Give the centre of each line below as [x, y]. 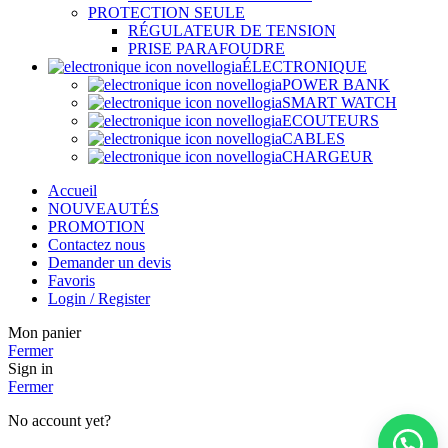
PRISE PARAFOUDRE [206, 49]
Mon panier [44, 333]
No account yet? [59, 421]
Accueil [72, 191]
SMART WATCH [339, 103]
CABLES [313, 139]
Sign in [30, 369]
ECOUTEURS [330, 121]
